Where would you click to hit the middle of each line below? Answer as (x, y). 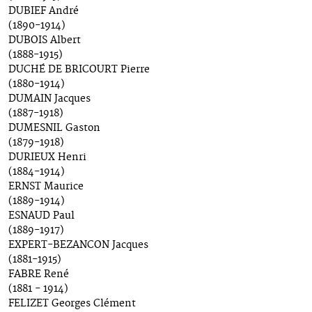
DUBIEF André (44, 11)
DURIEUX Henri (47, 158)
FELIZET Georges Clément (72, 304)
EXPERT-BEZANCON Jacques (78, 245)
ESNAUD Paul (41, 216)
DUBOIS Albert (45, 41)
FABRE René (39, 275)
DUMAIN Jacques (49, 99)
